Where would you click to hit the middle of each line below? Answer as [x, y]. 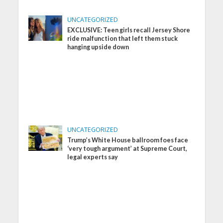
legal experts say [93, 157]
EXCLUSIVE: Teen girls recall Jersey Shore [129, 30]
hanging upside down [98, 47]
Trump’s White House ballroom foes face [128, 140]
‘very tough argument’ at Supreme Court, [127, 148]
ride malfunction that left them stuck [123, 38]
